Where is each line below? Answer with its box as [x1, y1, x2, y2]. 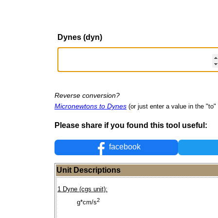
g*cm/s [77, 199, 97, 206]
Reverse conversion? [54, 91, 120, 99]
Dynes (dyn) [57, 33, 102, 41]
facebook [107, 143, 141, 151]
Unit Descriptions [56, 166, 121, 175]
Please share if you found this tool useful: [54, 121, 207, 129]
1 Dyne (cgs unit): [57, 185, 108, 193]
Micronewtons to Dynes [54, 102, 127, 110]
